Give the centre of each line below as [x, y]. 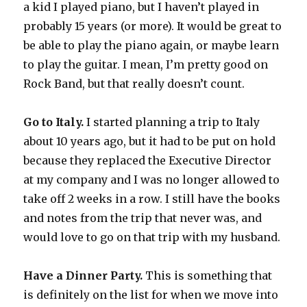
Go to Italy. [54, 122]
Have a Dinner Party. [83, 276]
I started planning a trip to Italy [172, 122]
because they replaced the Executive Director [148, 161]
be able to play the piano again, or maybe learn [151, 46]
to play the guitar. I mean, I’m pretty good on [146, 65]
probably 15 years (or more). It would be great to [153, 26]
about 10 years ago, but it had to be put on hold [150, 142]
